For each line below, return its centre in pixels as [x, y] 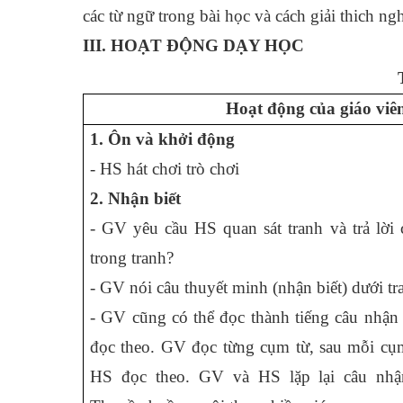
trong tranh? [132, 258]
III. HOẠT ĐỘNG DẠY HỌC [193, 45]
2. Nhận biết [135, 198]
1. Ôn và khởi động [162, 139]
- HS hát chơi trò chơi [165, 169]
